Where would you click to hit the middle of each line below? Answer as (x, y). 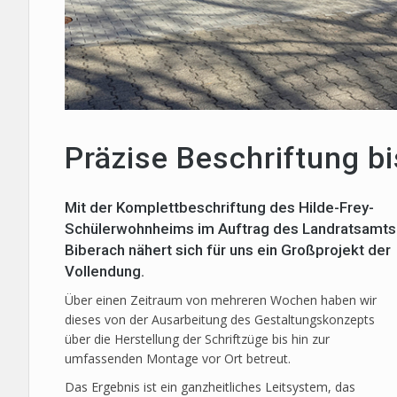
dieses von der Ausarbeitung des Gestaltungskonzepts (220, 319)
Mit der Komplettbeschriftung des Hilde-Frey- (219, 207)
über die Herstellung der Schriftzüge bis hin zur (197, 339)
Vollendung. (105, 271)
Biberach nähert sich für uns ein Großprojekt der (228, 250)
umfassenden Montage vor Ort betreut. (178, 358)
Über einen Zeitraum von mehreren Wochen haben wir (221, 300)
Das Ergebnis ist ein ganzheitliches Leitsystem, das (210, 387)
